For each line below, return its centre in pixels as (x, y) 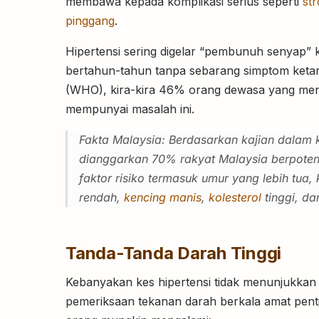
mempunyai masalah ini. (130, 109)
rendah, (101, 198)
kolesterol (235, 198)
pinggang (90, 21)
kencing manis (163, 198)
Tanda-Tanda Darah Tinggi (174, 253)
